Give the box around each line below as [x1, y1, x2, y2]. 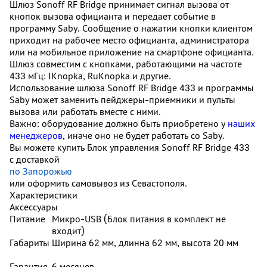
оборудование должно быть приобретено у [42, 117, 225, 129]
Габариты [10, 237, 52, 249]
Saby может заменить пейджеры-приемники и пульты [10, 94, 235, 105]
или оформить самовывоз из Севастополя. [10, 177, 187, 189]
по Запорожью [10, 165, 72, 177]
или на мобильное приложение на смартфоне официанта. [10, 46, 254, 58]
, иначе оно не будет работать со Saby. [63, 129, 225, 141]
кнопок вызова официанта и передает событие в [10, 10, 216, 22]
